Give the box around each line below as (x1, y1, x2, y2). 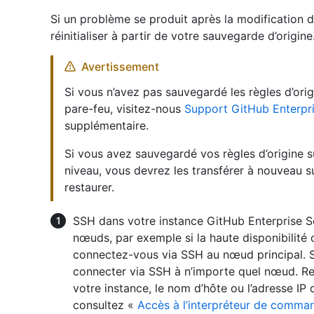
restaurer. (64, 179, 114, 194)
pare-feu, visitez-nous (64, 101, 184, 116)
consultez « (73, 297, 137, 312)
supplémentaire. (64, 118, 149, 132)
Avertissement (81, 59, 159, 74)
